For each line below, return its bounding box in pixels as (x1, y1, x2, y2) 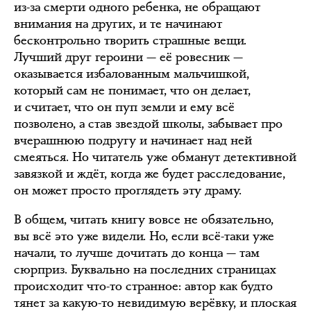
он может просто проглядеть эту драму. (14, 182, 242, 199)
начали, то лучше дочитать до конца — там (14, 244, 260, 261)
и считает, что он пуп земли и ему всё (14, 99, 235, 115)
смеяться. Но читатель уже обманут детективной (14, 149, 296, 165)
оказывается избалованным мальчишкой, (14, 65, 249, 82)
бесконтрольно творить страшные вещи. (14, 32, 246, 49)
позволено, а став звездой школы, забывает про (14, 115, 283, 132)
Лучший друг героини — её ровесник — (14, 49, 243, 65)
